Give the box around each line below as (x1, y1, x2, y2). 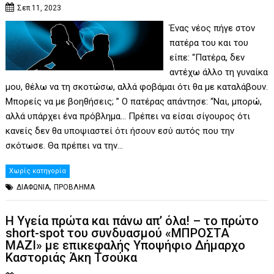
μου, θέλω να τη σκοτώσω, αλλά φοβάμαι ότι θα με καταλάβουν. (6, 81, 268, 93)
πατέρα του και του (169, 37, 248, 49)
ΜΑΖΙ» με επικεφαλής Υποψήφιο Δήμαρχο (6, 237, 246, 253)
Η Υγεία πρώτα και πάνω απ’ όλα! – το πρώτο (6, 213, 259, 228)
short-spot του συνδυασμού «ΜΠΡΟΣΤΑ (6, 225, 230, 240)
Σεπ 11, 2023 (17, 4, 62, 13)
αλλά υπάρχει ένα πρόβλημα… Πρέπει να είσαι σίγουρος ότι (6, 111, 251, 122)
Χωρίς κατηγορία (9, 167, 67, 176)
